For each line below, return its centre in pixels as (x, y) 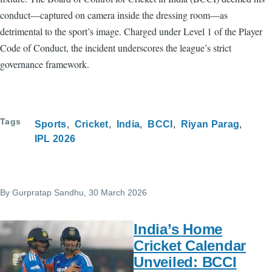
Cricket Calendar (190, 246)
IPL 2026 (55, 139)
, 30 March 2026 (115, 193)
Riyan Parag (210, 124)
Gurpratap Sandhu (48, 193)
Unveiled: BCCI (185, 262)
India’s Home (178, 229)
